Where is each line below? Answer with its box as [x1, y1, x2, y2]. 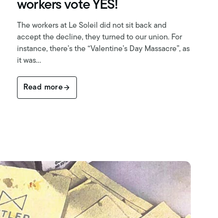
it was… [17, 57, 41, 65]
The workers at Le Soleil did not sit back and [17, 22, 166, 30]
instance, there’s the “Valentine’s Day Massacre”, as [17, 45, 190, 54]
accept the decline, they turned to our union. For [17, 34, 182, 42]
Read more [23, 84, 63, 92]
